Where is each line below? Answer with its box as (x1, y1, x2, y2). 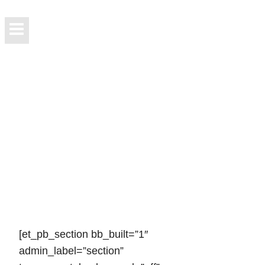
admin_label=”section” (19, 245, 124, 257)
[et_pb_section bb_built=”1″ (19, 228, 148, 241)
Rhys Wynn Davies (5, 97, 187, 121)
